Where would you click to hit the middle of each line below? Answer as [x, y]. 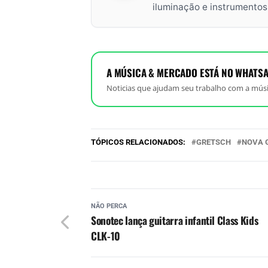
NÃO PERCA [109, 206]
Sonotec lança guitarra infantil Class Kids [175, 220]
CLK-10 [106, 235]
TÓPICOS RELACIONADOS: [138, 142]
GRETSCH [214, 142]
